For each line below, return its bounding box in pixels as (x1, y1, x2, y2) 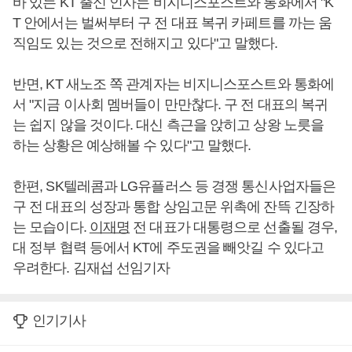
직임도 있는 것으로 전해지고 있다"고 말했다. (13, 35, 278, 51)
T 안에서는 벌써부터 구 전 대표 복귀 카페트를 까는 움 (13, 15, 332, 31)
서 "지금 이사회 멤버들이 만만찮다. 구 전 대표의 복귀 (13, 97, 328, 112)
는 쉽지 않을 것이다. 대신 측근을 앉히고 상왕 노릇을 (13, 117, 324, 133)
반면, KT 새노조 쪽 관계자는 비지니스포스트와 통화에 (13, 76, 335, 92)
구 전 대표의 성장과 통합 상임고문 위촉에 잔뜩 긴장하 (13, 199, 335, 214)
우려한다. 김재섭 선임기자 (13, 260, 170, 276)
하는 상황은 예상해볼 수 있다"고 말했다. (13, 137, 251, 153)
